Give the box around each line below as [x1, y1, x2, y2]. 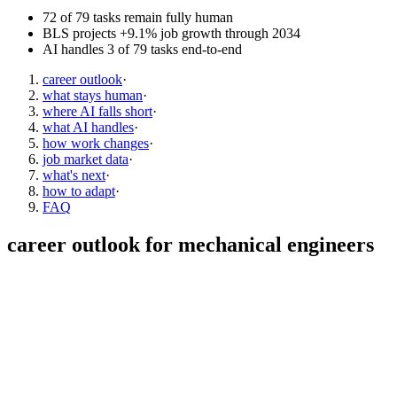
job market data [43, 151, 128, 167]
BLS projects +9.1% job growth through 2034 [43, 25, 300, 41]
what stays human [43, 87, 143, 103]
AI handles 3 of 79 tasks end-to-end [43, 41, 242, 57]
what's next [43, 167, 105, 183]
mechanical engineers [178, 232, 374, 256]
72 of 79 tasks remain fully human [43, 9, 233, 25]
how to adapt [43, 183, 115, 198]
